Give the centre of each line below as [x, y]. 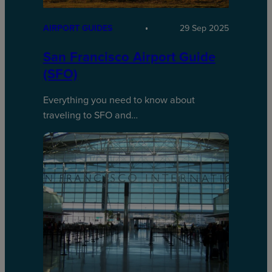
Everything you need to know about [119, 100]
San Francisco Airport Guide [129, 57]
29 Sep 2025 [205, 29]
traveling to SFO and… [90, 115]
